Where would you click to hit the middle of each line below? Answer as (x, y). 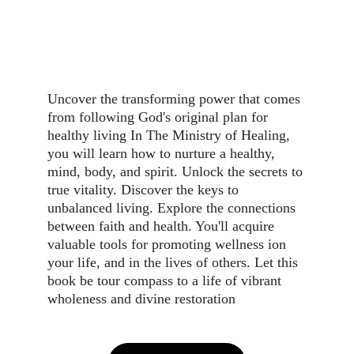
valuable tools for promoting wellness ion (169, 244)
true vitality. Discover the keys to (145, 190)
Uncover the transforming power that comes (176, 99)
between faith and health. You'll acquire (163, 226)
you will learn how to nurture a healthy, (163, 153)
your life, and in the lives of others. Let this (175, 262)
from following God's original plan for (160, 117)
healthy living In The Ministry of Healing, (171, 135)
